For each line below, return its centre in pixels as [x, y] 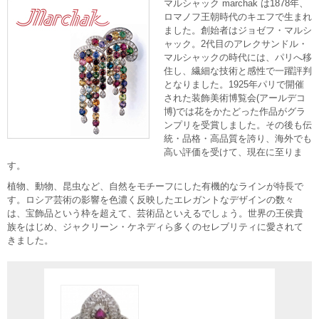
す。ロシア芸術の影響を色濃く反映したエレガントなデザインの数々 [151, 200]
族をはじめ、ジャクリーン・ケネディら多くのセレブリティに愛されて [155, 227]
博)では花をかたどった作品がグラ [235, 112]
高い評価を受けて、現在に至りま [233, 152]
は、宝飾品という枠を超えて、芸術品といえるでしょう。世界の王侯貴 [155, 214]
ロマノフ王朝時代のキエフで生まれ [238, 17]
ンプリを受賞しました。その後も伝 [238, 125]
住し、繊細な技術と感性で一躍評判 [238, 71]
